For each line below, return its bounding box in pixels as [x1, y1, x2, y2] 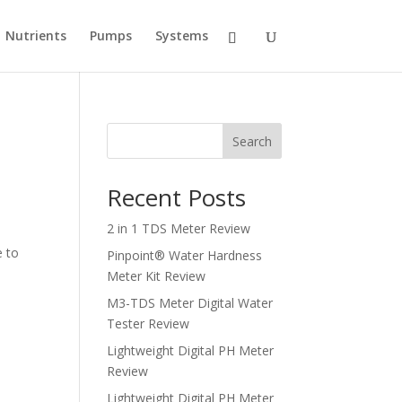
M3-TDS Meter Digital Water [107, 294, 274, 311]
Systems [154, 27, 208, 44]
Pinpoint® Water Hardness [107, 247, 263, 264]
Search [232, 132, 272, 150]
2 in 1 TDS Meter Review [107, 220, 251, 237]
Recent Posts [107, 181, 247, 214]
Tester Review [107, 315, 190, 332]
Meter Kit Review [107, 267, 206, 284]
